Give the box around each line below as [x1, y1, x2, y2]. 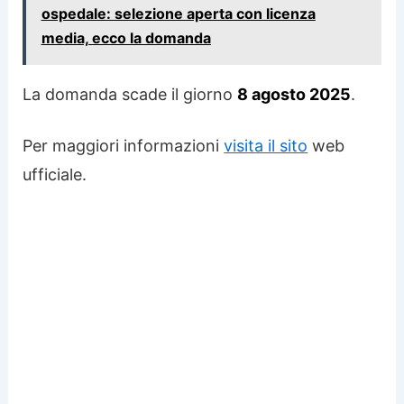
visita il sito [224, 135, 308, 155]
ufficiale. [23, 164, 87, 184]
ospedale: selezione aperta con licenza [41, 5, 316, 23]
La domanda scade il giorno [23, 84, 238, 104]
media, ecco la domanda [41, 29, 211, 48]
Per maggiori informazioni [23, 135, 225, 155]
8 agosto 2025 [237, 84, 352, 104]
